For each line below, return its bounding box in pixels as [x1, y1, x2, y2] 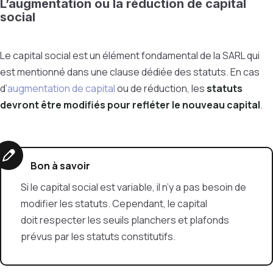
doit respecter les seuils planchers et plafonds [21, 213, 229, 227]
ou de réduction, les [115, 82, 207, 95]
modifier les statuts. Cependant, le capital [21, 197, 207, 210]
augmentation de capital [7, 82, 115, 95]
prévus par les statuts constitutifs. [21, 230, 177, 243]
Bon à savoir [30, 159, 90, 172]
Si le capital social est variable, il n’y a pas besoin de [21, 180, 246, 194]
